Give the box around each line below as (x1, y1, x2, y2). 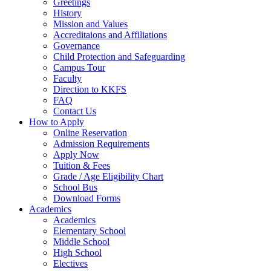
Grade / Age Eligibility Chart (53, 171, 163, 181)
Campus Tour (53, 62, 105, 73)
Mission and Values (53, 18, 128, 29)
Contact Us (53, 105, 96, 116)
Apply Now (53, 149, 99, 160)
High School (53, 247, 102, 258)
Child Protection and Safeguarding (53, 51, 185, 62)
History (53, 7, 82, 18)
